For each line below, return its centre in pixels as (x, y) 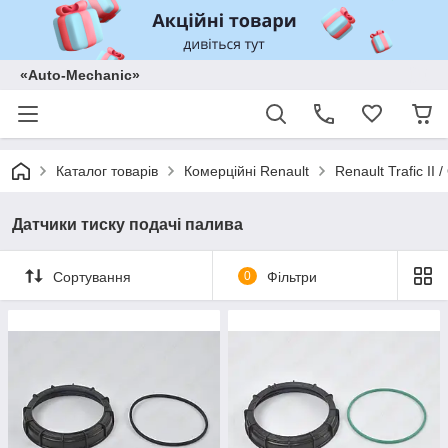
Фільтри (291, 276)
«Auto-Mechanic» (80, 75)
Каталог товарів (107, 171)
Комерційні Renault (246, 171)
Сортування (92, 276)
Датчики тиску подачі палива (127, 224)
